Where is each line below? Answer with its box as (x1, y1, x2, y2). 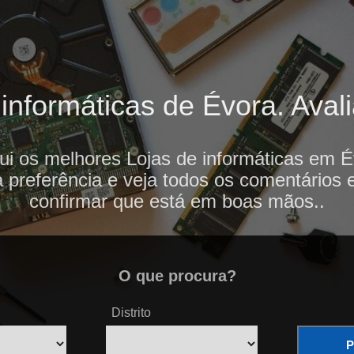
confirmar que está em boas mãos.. (29, 190, 325, 213)
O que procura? (118, 267, 236, 285)
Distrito (111, 306, 151, 320)
